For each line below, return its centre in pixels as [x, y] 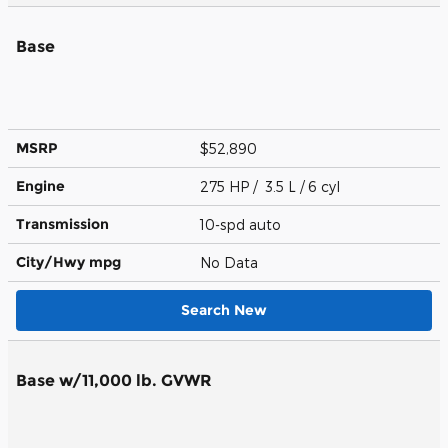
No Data [233, 262]
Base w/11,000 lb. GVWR [114, 380]
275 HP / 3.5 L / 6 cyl [272, 186]
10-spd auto [242, 224]
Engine [40, 185]
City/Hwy [52, 261]
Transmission [62, 223]
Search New [224, 309]
